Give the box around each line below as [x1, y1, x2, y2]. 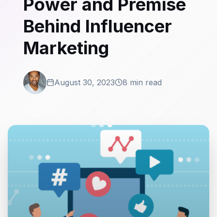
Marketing [23, 37, 109, 59]
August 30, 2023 [54, 77, 115, 87]
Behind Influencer [23, 15, 172, 37]
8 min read [123, 77, 162, 87]
